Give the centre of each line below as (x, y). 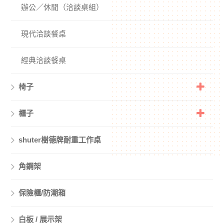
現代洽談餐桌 (44, 33)
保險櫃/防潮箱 (42, 192)
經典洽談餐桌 (44, 60)
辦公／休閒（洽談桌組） (62, 7)
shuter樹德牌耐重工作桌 (60, 139)
